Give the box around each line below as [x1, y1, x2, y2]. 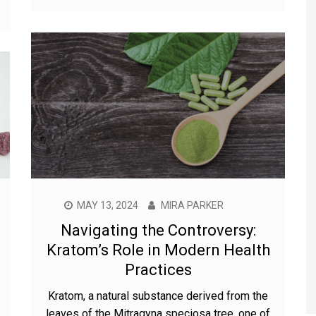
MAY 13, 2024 [77, 199, 138, 211]
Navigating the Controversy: [60, 221, 256, 239]
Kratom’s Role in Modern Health [46, 241, 270, 259]
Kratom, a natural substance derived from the [48, 288, 268, 303]
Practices [124, 260, 192, 279]
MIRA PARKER [161, 199, 224, 211]
